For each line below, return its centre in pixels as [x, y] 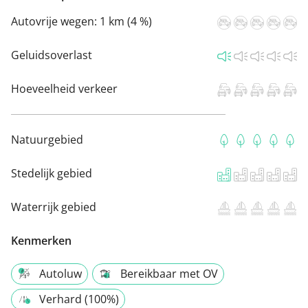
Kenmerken [41, 241]
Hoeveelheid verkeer [64, 89]
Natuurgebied [47, 140]
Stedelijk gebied [52, 174]
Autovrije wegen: [55, 22]
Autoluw [60, 274]
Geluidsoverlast [52, 55]
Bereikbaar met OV [169, 274]
